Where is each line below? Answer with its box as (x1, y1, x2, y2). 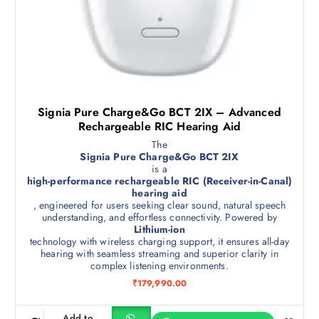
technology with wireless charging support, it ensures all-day (30, 234, 289, 249)
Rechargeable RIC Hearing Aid (78, 117, 241, 135)
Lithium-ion (134, 221, 185, 236)
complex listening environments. (90, 258, 229, 273)
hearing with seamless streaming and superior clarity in (41, 246, 278, 261)
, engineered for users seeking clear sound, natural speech (33, 197, 286, 212)
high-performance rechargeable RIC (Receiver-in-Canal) (26, 173, 293, 188)
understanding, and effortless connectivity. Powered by (42, 209, 277, 224)
